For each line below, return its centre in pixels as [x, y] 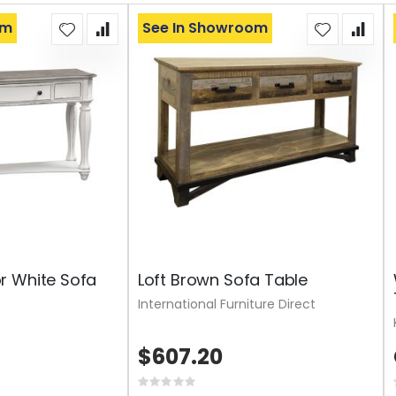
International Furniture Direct [226, 304]
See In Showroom [205, 27]
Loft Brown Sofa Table [223, 279]
